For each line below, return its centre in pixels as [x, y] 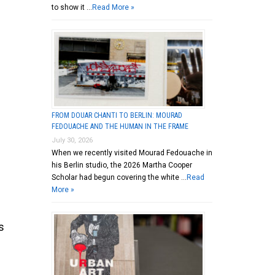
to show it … [72, 7]
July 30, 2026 [72, 140]
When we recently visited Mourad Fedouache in [132, 153]
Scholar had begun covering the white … [119, 177]
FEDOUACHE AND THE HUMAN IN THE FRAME [120, 126]
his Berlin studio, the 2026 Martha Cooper [122, 165]
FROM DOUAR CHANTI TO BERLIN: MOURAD [117, 115]
